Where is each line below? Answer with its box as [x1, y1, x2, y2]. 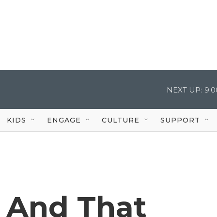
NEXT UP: [167, 85, 202, 94]
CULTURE [102, 115, 139, 124]
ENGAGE [47, 115, 81, 124]
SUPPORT [160, 115, 200, 124]
